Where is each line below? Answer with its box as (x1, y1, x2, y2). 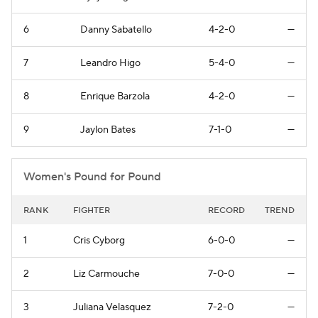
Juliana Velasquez (73, 300, 151, 314)
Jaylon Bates (80, 123, 136, 136)
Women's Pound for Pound (23, 169, 161, 184)
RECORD (208, 204, 245, 216)
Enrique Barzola (80, 89, 150, 103)
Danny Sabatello (80, 23, 152, 36)
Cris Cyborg (73, 234, 125, 247)
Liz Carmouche (73, 267, 140, 280)
